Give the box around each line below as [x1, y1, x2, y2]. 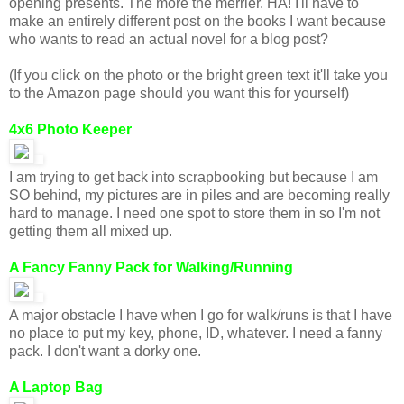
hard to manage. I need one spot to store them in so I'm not [9, 206, 380, 221]
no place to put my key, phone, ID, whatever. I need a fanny [9, 326, 382, 341]
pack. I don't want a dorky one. [9, 344, 201, 359]
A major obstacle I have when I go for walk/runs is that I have [9, 308, 392, 323]
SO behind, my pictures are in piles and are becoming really [9, 188, 390, 203]
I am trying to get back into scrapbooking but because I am [9, 170, 378, 185]
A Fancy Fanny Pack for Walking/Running [9, 260, 293, 275]
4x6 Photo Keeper [9, 122, 132, 137]
